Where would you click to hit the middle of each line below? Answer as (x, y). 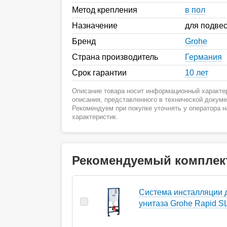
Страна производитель (115, 57)
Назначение (95, 25)
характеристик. (95, 117)
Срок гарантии (99, 72)
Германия (203, 57)
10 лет (197, 72)
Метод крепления (105, 10)
